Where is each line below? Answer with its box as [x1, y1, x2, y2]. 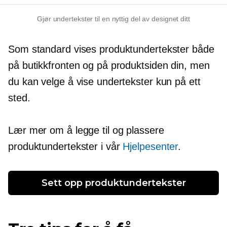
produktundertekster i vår [8, 141, 123, 153]
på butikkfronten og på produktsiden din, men [8, 60, 210, 71]
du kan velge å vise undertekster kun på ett [8, 76, 201, 88]
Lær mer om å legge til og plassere [8, 125, 164, 136]
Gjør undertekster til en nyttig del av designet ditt [37, 15, 190, 23]
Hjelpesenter [123, 141, 178, 153]
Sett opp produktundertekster [41, 177, 186, 189]
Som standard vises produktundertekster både [8, 44, 214, 55]
